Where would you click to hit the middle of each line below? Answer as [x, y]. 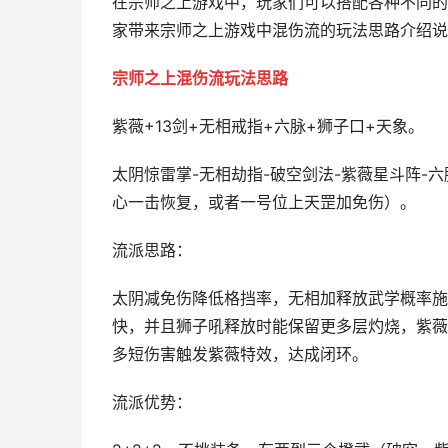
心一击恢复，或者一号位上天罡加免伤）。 [264, 202]
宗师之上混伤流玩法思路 [200, 78]
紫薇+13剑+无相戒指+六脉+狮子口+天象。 [268, 126]
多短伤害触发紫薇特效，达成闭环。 [240, 354]
